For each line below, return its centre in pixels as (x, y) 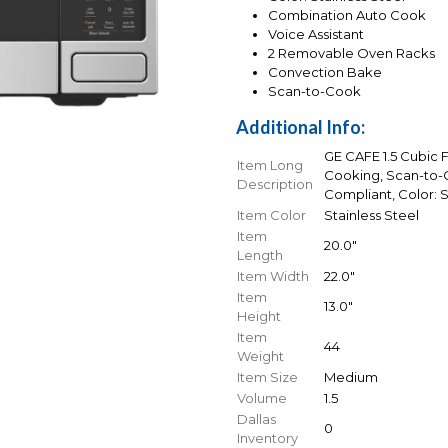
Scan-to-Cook (314, 91)
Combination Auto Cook (347, 15)
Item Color (271, 215)
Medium (351, 377)
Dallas (256, 419)
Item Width (273, 276)
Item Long (270, 165)
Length (260, 255)
